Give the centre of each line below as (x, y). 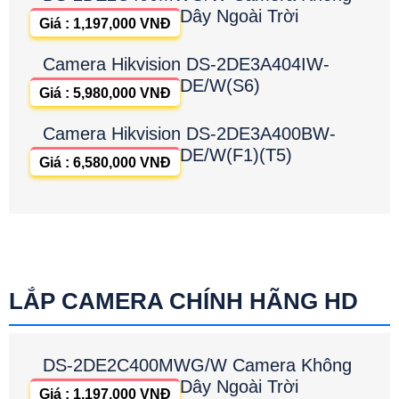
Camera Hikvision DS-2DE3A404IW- (186, 65)
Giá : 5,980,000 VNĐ (105, 94)
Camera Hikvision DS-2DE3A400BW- (189, 134)
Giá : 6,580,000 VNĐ (105, 163)
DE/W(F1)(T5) (236, 155)
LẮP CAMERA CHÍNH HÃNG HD (183, 301)
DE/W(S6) (220, 86)
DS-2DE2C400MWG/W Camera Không (197, 366)
